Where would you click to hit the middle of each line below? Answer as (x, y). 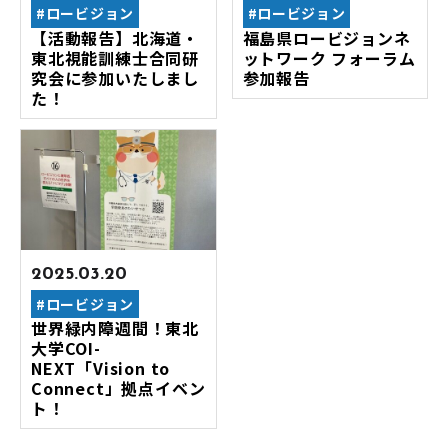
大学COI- (66, 348)
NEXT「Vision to (101, 368)
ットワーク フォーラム (329, 57)
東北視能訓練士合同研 (115, 57)
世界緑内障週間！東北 (115, 328)
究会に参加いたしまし (115, 77)
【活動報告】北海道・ (115, 37)
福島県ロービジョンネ (326, 37)
